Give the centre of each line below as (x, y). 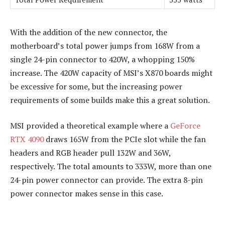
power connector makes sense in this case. (87, 194)
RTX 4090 (27, 139)
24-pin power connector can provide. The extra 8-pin (106, 180)
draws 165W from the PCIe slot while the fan (125, 139)
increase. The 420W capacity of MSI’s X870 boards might (111, 73)
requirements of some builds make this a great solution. (110, 100)
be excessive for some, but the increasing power (96, 86)
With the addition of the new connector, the (89, 32)
